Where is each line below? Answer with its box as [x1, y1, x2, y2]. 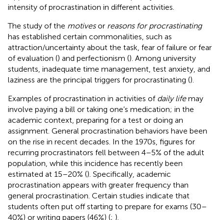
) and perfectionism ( [57, 53, 129, 63]
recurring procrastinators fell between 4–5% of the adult [8, 147, 204, 157]
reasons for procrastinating [107, 21, 202, 30]
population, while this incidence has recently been [8, 158, 183, 168]
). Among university [129, 53, 196, 63]
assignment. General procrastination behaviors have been [8, 126, 207, 136]
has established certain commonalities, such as [8, 31, 172, 41]
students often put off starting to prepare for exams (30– [8, 201, 207, 211]
